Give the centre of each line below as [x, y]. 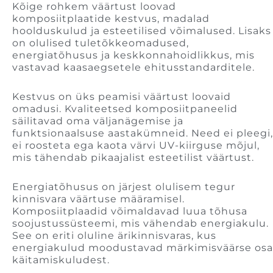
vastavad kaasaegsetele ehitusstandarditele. [133, 68]
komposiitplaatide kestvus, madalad [111, 19]
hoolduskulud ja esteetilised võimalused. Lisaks [142, 31]
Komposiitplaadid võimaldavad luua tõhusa [130, 211]
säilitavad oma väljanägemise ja [98, 121]
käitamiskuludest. [61, 260]
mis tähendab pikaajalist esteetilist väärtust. [133, 158]
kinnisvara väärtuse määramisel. [98, 199]
